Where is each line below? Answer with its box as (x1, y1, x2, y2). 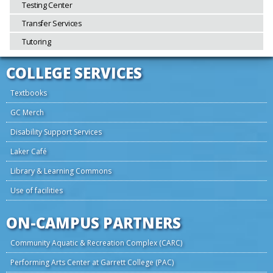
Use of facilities (10, 185, 63, 196)
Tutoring (22, 37, 51, 48)
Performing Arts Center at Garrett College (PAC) (10, 257, 174, 268)
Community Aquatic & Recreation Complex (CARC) (10, 238, 182, 249)
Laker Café (10, 146, 47, 157)
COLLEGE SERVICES (6, 63, 142, 83)
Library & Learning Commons (10, 166, 112, 177)
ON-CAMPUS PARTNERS (6, 213, 181, 233)
